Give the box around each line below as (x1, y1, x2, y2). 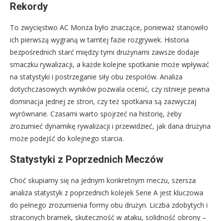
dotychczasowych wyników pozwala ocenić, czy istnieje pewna (10, 84, 210, 94)
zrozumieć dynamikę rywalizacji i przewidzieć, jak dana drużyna (10, 121, 211, 131)
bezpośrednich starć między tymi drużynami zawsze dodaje (10, 47, 199, 57)
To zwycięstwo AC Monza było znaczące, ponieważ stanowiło (10, 22, 208, 32)
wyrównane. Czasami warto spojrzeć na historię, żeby (10, 109, 182, 118)
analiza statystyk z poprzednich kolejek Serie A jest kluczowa (10, 187, 203, 197)
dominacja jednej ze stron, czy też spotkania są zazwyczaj (10, 96, 196, 106)
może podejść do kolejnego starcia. (10, 133, 124, 143)
